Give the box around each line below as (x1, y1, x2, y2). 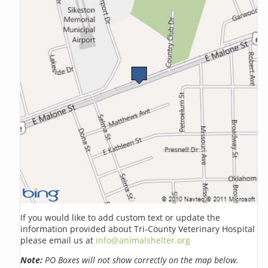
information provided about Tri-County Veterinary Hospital (20, 223, 255, 234)
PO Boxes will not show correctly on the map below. (42, 254, 239, 266)
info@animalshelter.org (96, 234, 191, 246)
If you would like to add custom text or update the (20, 211, 221, 223)
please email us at (20, 234, 96, 246)
